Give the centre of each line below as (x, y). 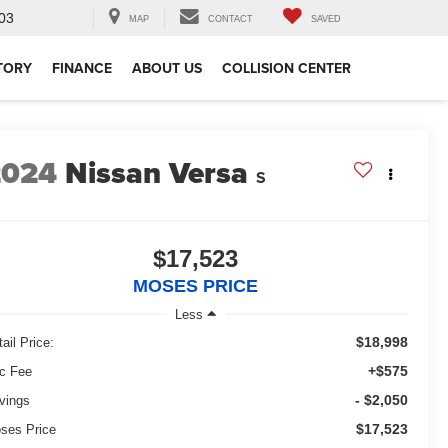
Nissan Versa (157, 173)
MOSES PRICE (195, 286)
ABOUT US (167, 68)
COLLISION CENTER (286, 68)
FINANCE (82, 68)
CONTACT (230, 19)
